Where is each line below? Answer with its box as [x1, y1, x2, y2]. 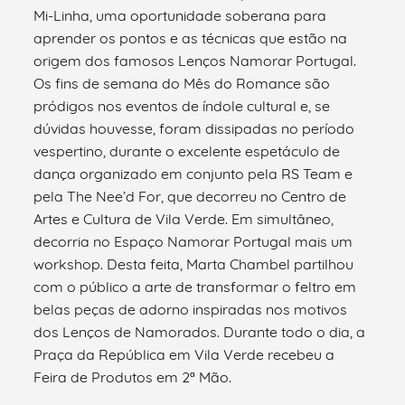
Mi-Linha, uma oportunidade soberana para [33, 5, 327, 24]
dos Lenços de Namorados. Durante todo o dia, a [33, 322, 366, 341]
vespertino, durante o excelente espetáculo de [33, 141, 341, 160]
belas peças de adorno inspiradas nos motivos [33, 299, 348, 318]
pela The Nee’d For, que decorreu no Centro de [33, 186, 347, 205]
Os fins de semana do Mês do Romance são [33, 73, 331, 92]
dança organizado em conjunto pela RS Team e [33, 164, 353, 183]
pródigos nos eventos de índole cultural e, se [33, 96, 331, 115]
